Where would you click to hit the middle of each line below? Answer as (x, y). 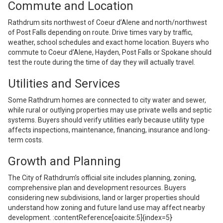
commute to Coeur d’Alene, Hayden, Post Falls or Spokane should (110, 53)
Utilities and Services (64, 84)
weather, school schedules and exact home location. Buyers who (109, 43)
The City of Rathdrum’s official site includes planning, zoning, (102, 178)
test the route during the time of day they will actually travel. (102, 62)
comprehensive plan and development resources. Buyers (97, 188)
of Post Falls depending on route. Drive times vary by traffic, (100, 33)
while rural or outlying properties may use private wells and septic (110, 110)
